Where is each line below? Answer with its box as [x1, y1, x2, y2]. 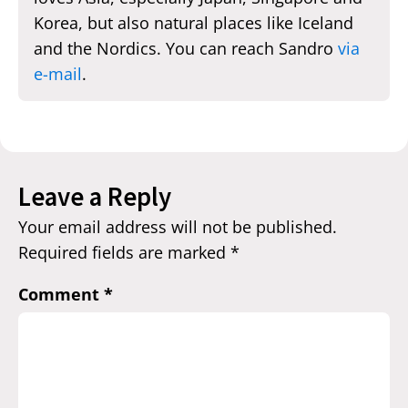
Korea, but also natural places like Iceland [33, 11, 353, 34]
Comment [18, 283, 104, 306]
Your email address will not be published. [18, 216, 337, 239]
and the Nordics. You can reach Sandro [33, 36, 338, 59]
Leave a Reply [18, 180, 171, 214]
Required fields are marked [18, 241, 230, 264]
